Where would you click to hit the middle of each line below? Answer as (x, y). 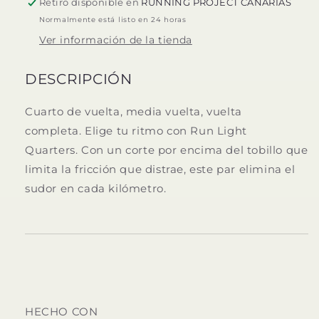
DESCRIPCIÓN (79, 78)
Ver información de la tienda (116, 40)
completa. (53, 130)
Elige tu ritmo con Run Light (166, 130)
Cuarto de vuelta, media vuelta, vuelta (134, 111)
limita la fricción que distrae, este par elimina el (160, 169)
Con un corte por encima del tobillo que (195, 150)
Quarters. (52, 150)
